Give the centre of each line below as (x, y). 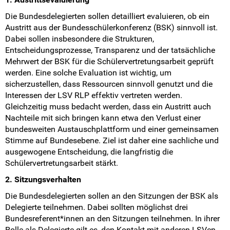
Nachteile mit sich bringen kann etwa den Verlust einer (103, 118)
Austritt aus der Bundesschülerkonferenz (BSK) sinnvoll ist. (111, 28)
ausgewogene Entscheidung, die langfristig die (89, 152)
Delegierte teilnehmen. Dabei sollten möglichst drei (97, 207)
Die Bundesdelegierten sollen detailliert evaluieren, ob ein (107, 16)
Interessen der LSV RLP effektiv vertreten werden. (94, 95)
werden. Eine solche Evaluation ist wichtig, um (88, 73)
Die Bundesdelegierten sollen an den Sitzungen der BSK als (112, 196)
